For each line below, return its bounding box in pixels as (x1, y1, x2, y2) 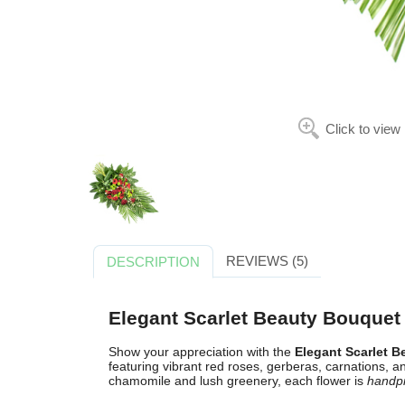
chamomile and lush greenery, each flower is (108, 373, 367, 389)
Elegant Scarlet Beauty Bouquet (108, 306, 400, 328)
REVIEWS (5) (225, 252, 308, 268)
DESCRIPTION (107, 253, 201, 269)
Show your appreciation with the (108, 344, 295, 360)
